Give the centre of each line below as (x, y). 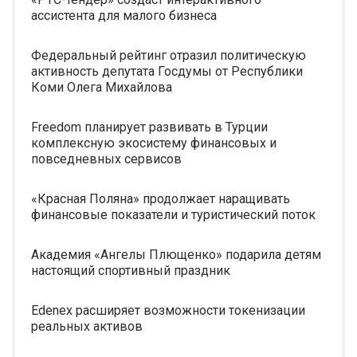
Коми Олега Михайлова (102, 87)
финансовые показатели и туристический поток (173, 215)
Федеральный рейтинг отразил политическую (169, 55)
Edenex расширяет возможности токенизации (168, 310)
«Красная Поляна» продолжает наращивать (161, 199)
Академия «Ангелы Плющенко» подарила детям (176, 255)
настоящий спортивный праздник (131, 271)
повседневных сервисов (106, 159)
